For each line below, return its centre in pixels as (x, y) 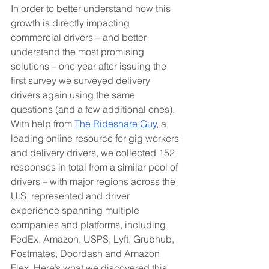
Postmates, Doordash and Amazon (86, 253)
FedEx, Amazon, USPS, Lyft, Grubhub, (94, 239)
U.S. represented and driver (71, 196)
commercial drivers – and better (80, 37)
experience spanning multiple (76, 210)
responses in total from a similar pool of (95, 167)
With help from (43, 124)
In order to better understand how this (92, 8)
